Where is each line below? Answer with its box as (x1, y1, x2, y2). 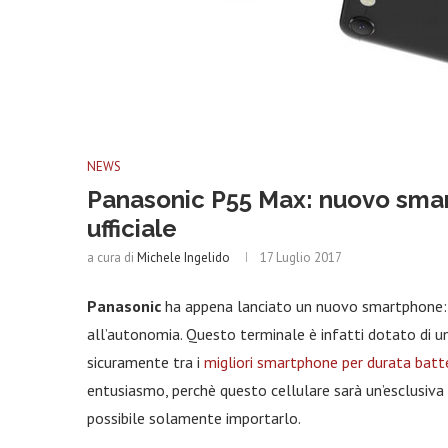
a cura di (87, 249, 137, 266)
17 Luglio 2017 (260, 249, 342, 266)
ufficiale (87, 214, 177, 243)
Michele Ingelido (137, 249, 230, 266)
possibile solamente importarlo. (87, 408, 301, 428)
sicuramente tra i (87, 352, 204, 372)
